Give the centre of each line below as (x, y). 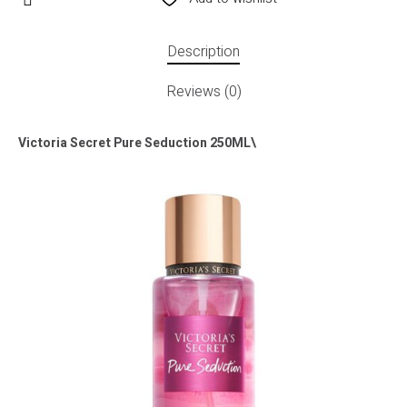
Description (203, 52)
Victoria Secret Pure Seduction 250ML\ (137, 143)
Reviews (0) (203, 92)
